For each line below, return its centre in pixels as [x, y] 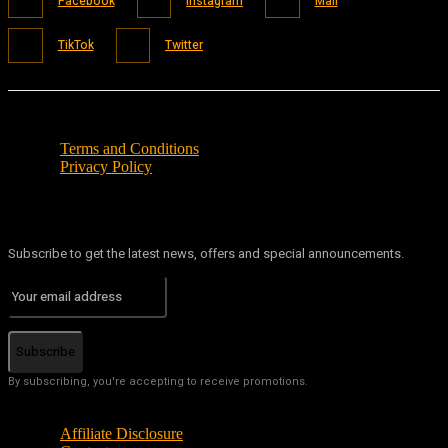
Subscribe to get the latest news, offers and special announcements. [206, 253]
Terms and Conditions [129, 148]
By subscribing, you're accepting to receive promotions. [158, 381]
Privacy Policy [106, 166]
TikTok [75, 45]
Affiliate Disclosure [121, 433]
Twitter [184, 45]
